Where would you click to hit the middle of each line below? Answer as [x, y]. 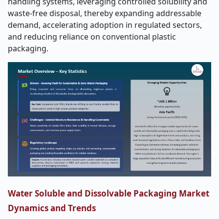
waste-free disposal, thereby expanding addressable [105, 13]
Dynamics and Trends [52, 208]
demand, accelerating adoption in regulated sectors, [105, 25]
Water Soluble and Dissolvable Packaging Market [109, 193]
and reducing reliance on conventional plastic [92, 37]
